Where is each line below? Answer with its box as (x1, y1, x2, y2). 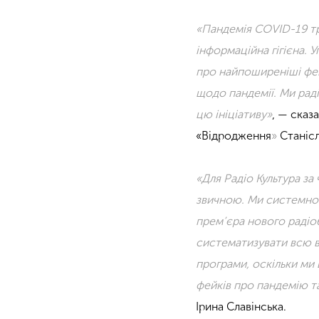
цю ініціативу (196, 107, 267, 121)
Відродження (202, 128, 272, 142)
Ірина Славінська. (196, 299, 287, 313)
